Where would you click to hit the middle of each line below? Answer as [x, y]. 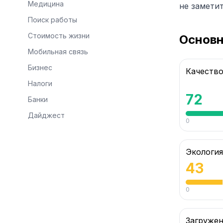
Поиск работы [53, 20]
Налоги [40, 83]
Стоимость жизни [59, 36]
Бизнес [40, 67]
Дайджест [46, 115]
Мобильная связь [58, 52]
